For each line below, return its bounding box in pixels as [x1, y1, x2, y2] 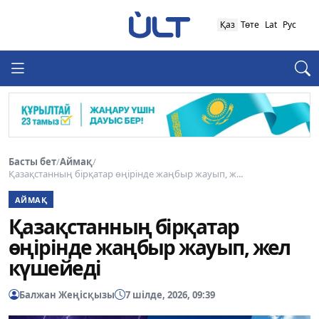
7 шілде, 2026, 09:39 [125, 288, 215, 301]
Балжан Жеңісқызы [19, 288, 115, 301]
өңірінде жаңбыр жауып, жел [9, 234, 291, 261]
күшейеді [9, 254, 101, 282]
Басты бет [9, 155, 56, 168]
